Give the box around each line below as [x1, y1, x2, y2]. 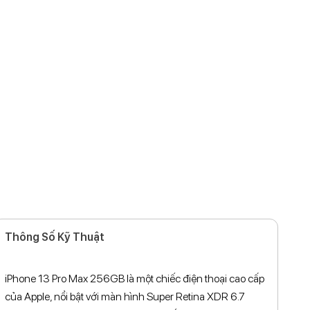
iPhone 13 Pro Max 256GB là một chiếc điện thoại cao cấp [4, 272, 264, 286]
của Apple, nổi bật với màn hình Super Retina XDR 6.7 [4, 290, 245, 304]
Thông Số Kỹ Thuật [4, 230, 104, 244]
